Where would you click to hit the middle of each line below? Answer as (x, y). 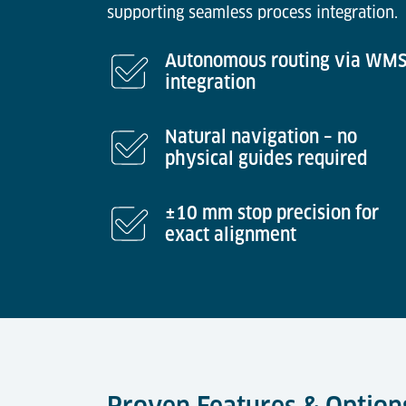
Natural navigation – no (261, 137)
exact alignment (231, 235)
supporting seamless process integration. (252, 12)
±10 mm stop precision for (272, 213)
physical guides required (266, 159)
